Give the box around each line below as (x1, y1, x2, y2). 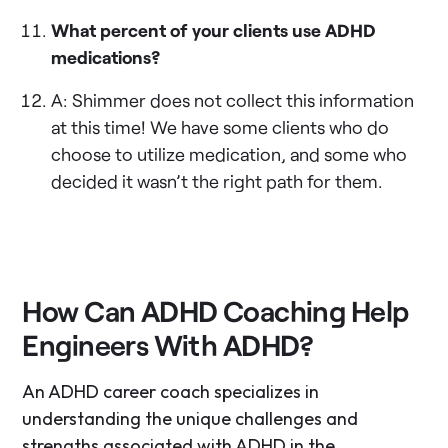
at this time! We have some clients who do (51, 115, 390, 138)
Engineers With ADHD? (22, 326, 314, 362)
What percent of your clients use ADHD (51, 18, 377, 41)
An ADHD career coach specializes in (22, 379, 320, 403)
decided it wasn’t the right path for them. (51, 169, 384, 192)
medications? (51, 45, 161, 68)
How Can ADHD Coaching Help (22, 292, 409, 328)
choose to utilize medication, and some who (51, 142, 408, 165)
